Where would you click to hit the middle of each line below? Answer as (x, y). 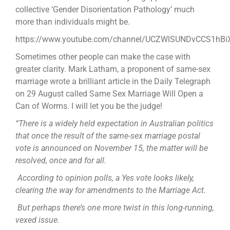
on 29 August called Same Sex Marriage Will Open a (109, 94)
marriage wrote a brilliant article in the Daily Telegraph (113, 82)
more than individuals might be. (72, 22)
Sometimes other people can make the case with (103, 57)
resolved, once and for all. (61, 161)
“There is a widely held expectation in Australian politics (114, 124)
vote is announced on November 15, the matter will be (111, 148)
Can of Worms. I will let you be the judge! (89, 106)
